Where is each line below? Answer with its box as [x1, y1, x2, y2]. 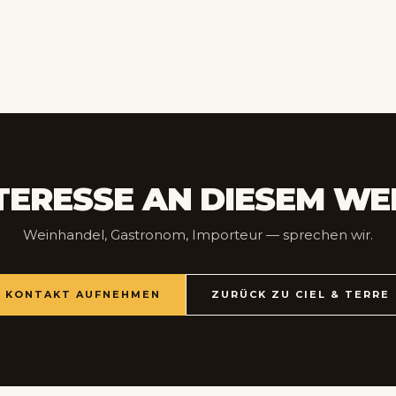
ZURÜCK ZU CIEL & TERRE [211, 288, 390, 301]
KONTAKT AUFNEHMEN [5, 288, 162, 301]
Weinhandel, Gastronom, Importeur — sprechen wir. [23, 226, 373, 243]
